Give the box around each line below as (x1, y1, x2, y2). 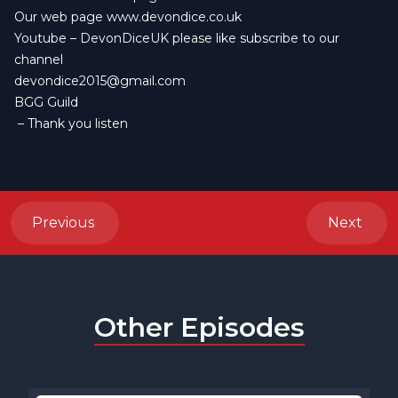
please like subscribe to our (169, 29, 339, 46)
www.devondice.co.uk (107, 8, 242, 25)
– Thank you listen (14, 115, 131, 131)
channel (14, 51, 67, 68)
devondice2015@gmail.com (14, 72, 186, 89)
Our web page (14, 8, 107, 25)
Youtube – (14, 29, 80, 46)
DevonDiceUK (80, 29, 169, 46)
